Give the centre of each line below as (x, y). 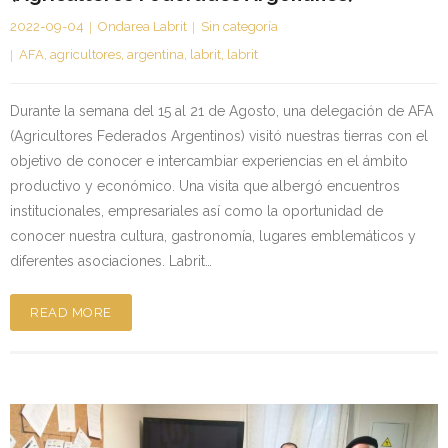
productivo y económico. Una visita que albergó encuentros (205, 185)
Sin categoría (239, 26)
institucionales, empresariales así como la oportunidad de (196, 210)
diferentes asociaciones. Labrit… (111, 260)
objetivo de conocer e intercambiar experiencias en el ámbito (209, 160)
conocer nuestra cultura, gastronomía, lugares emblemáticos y (213, 235)
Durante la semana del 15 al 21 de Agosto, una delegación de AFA (221, 110)
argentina (155, 54)
